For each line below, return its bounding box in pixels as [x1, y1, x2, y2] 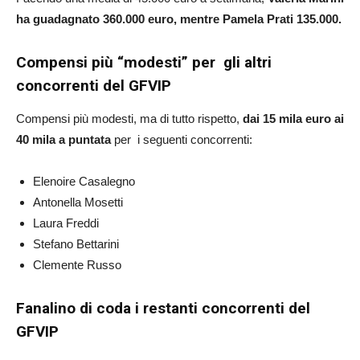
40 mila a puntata [16, 132, 114, 146]
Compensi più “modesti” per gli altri [16, 52, 272, 72]
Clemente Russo [33, 257, 121, 272]
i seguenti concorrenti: [134, 132, 252, 146]
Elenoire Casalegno [33, 174, 135, 188]
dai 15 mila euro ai [243, 111, 344, 125]
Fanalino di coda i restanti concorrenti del [16, 298, 310, 317]
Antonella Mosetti [33, 194, 123, 209]
